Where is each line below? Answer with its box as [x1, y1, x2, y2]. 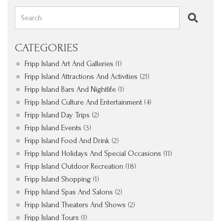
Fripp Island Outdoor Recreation [25, 162, 123, 171]
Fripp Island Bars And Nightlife [25, 85, 116, 94]
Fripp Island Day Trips [25, 110, 90, 119]
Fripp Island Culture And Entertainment [25, 98, 142, 107]
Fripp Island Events [25, 123, 81, 132]
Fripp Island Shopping [25, 175, 91, 184]
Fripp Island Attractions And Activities [25, 72, 138, 81]
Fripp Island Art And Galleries [25, 59, 113, 68]
